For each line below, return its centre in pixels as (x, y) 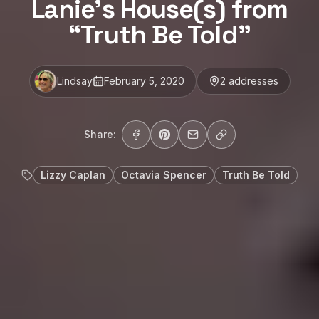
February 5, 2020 (144, 81)
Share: (100, 135)
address (246, 81)
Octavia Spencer (164, 175)
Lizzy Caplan (73, 175)
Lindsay (74, 81)
